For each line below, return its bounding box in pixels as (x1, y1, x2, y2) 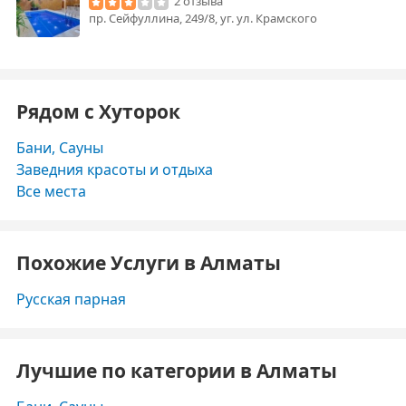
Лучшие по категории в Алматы (16, 358, 337, 383)
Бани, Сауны (16, 138, 103, 158)
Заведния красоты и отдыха (16, 159, 213, 179)
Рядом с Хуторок (16, 99, 180, 124)
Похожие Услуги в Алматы (16, 250, 281, 275)
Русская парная (16, 289, 126, 309)
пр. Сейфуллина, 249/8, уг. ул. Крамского (89, 10, 317, 26)
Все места (16, 181, 86, 201)
